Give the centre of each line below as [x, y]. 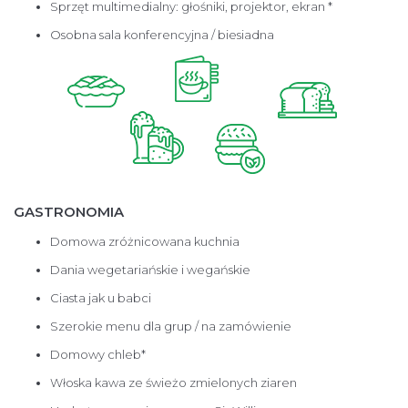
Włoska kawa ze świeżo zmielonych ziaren [173, 383]
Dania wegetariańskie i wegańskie [150, 270]
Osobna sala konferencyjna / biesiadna [162, 35]
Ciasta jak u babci [101, 298]
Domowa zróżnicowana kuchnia [145, 242]
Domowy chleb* [98, 355]
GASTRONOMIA [69, 212]
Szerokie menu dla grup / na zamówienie [171, 326]
